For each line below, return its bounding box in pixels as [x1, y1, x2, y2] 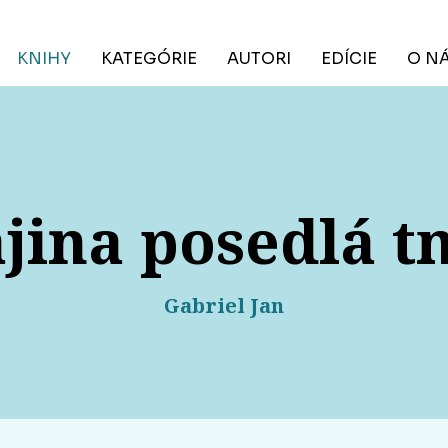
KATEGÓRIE [101, 48, 197, 69]
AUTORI [227, 48, 291, 69]
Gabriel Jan [164, 292, 284, 320]
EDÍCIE [321, 48, 377, 69]
